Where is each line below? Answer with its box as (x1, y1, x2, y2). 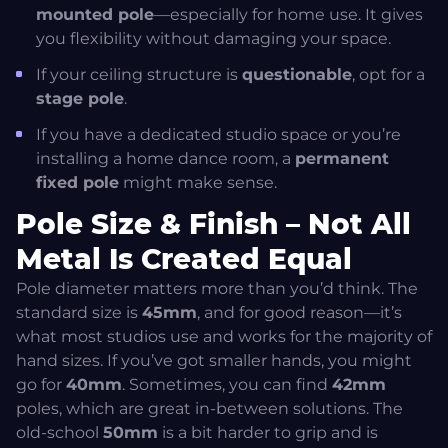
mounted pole (36, 5, 154, 25)
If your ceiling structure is (36, 65, 242, 85)
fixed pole (36, 173, 119, 193)
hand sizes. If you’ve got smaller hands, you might (16, 351, 412, 371)
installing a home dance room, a (36, 149, 295, 169)
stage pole (36, 89, 124, 109)
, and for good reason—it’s (197, 303, 402, 323)
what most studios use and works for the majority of (16, 327, 432, 347)
